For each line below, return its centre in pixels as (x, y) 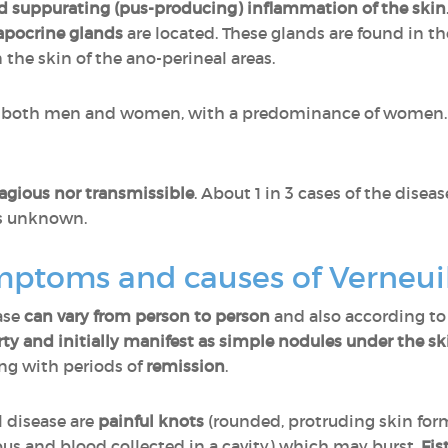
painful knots (151, 421)
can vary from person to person (147, 316)
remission (185, 366)
